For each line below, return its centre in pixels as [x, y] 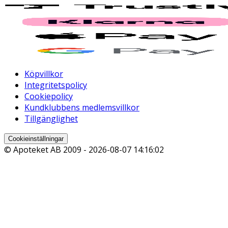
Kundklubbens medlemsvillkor [82, 108]
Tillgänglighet [51, 119]
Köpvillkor [44, 74]
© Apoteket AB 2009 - [46, 150]
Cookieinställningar [36, 139]
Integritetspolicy [56, 85]
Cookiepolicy [49, 96]
